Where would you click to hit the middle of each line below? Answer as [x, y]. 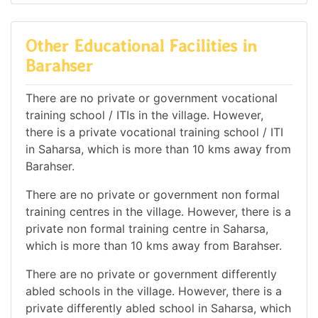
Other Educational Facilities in [141, 45]
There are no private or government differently [151, 274]
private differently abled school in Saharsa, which [158, 308]
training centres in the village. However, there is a [158, 212]
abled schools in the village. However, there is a [154, 291]
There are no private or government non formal [153, 195]
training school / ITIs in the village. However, [144, 115]
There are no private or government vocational [152, 98]
